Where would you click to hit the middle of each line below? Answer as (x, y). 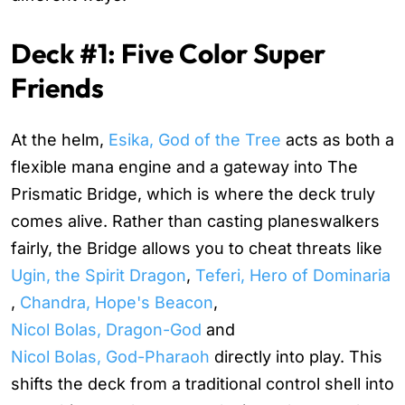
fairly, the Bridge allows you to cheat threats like (197, 249)
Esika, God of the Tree (195, 140)
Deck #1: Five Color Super (168, 54)
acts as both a (338, 140)
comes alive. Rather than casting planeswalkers (195, 221)
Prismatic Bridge (74, 194)
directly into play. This (296, 357)
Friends (57, 88)
